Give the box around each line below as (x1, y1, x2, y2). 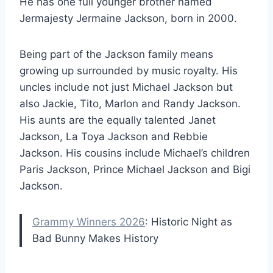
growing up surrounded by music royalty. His (19, 64, 238, 77)
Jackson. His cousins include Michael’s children (19, 146, 250, 159)
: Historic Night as (145, 215, 232, 228)
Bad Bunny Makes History (32, 232, 158, 244)
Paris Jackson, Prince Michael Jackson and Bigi (19, 163, 250, 175)
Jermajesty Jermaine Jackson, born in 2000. (19, 12, 237, 24)
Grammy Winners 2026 (32, 215, 145, 228)
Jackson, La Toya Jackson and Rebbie (19, 130, 208, 143)
